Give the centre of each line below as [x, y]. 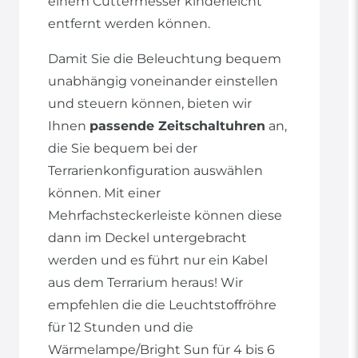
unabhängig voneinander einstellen [163, 82]
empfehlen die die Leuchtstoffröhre [162, 305]
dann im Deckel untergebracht [147, 238]
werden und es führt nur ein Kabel [158, 261]
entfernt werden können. [129, 24]
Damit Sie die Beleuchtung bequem [165, 59]
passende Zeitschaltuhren [177, 126]
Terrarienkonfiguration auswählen [155, 171]
